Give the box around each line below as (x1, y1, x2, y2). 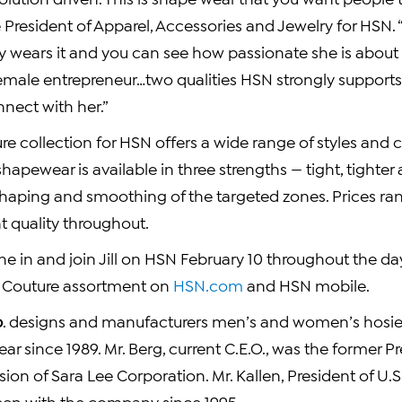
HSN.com (173, 275, 243, 294)
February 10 (180, 248, 263, 267)
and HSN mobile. (243, 275, 370, 294)
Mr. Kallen (212, 364, 281, 384)
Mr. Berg (104, 337, 162, 357)
